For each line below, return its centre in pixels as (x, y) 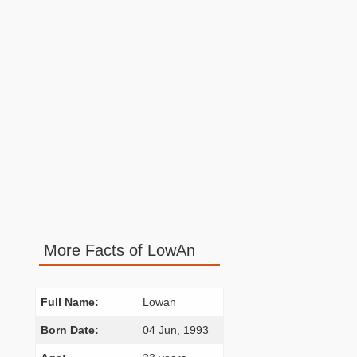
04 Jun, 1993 (175, 330)
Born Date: (69, 330)
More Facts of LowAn (119, 250)
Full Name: (69, 302)
